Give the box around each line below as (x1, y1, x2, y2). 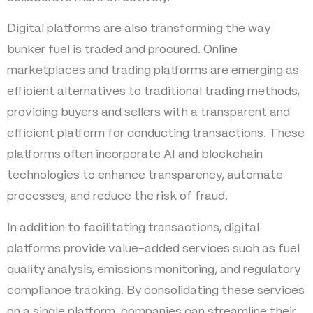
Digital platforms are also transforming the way (7, 23, 270, 35)
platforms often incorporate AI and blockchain (7, 149, 263, 161)
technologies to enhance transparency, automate (7, 170, 283, 182)
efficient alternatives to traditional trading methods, (7, 86, 300, 98)
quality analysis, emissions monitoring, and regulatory (7, 263, 300, 275)
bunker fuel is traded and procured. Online (7, 44, 238, 56)
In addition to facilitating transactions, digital (7, 221, 259, 233)
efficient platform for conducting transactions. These (7, 128, 305, 140)
